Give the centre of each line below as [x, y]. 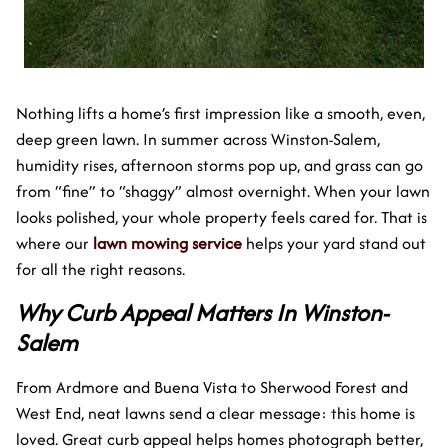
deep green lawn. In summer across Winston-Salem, [198, 138]
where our [54, 242]
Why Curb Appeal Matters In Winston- [202, 312]
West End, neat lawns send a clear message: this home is [215, 412]
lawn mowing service [167, 242]
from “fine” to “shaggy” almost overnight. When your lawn [223, 190]
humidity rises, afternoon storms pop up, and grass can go [219, 164]
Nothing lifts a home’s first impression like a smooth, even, [220, 112]
